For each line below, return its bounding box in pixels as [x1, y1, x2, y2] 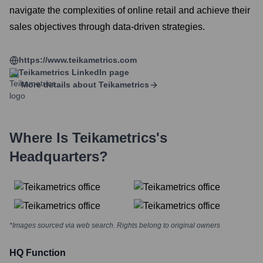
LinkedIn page [69, 68, 129, 77]
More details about [21, 80, 96, 89]
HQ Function [9, 248, 66, 258]
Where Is [9, 130, 72, 146]
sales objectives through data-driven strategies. [9, 22, 205, 32]
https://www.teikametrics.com [19, 55, 137, 65]
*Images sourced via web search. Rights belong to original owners [9, 221, 220, 230]
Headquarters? [9, 149, 108, 164]
